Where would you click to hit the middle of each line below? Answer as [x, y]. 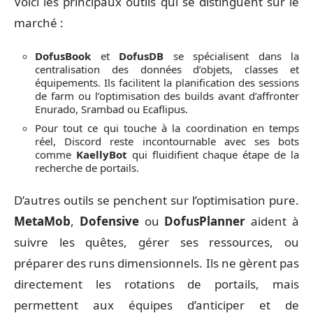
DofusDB [141, 56]
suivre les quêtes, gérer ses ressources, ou [156, 242]
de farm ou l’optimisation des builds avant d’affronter [167, 95]
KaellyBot [101, 154]
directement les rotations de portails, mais [156, 284]
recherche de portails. [87, 167]
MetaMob [42, 221]
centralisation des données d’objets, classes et [167, 69]
